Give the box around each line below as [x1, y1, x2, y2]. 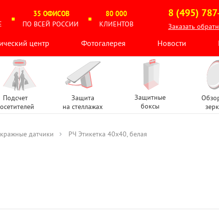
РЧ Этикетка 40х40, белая [68, 130, 147, 138]
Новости [157, 38, 187, 48]
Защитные [134, 93, 166, 102]
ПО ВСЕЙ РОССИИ [22, 20, 81, 28]
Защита [71, 93, 94, 102]
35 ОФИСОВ [31, 9, 71, 18]
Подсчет [2, 93, 28, 102]
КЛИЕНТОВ [99, 20, 133, 28]
